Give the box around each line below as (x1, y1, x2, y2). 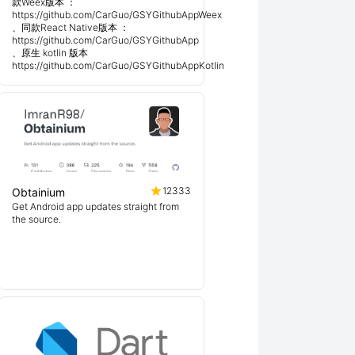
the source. (12, 213, 61, 225)
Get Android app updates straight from (12, 200, 179, 212)
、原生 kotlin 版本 (12, 47, 88, 59)
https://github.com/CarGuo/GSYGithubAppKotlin (12, 59, 224, 71)
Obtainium (12, 185, 65, 199)
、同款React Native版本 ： (12, 21, 129, 33)
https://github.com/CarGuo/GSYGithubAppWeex (12, 9, 222, 21)
